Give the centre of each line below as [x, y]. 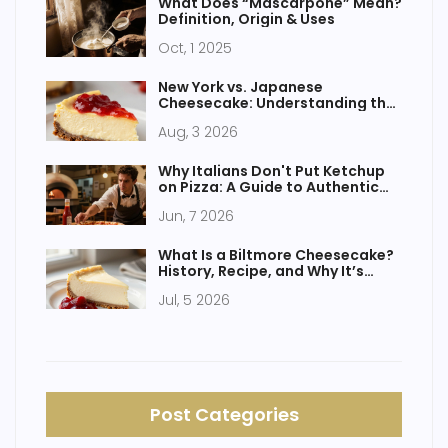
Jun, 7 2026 [196, 216]
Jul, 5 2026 [194, 300]
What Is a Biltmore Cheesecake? [276, 255]
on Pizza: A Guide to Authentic [268, 187]
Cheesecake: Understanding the [276, 103]
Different [191, 287]
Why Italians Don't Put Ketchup [271, 171]
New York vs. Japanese [240, 87]
